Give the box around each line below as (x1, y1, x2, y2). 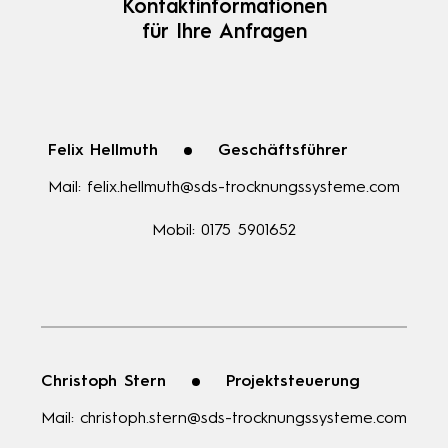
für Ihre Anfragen (141, 23, 307, 44)
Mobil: (152, 223, 195, 240)
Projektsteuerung (226, 374, 360, 391)
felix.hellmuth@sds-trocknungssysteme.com (87, 180, 400, 197)
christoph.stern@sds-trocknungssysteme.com (80, 411, 407, 428)
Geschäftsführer (218, 143, 348, 160)
